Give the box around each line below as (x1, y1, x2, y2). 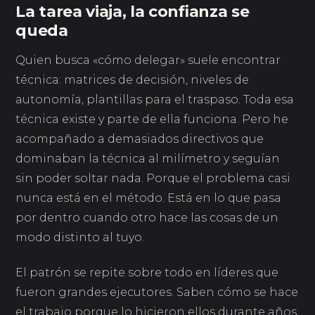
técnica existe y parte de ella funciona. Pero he (15, 112, 289, 127)
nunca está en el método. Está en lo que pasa (15, 191, 282, 205)
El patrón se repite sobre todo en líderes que (15, 265, 279, 279)
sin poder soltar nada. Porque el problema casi (15, 172, 291, 186)
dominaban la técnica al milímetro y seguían (15, 152, 281, 166)
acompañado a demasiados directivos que (15, 132, 264, 146)
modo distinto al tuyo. (15, 231, 145, 245)
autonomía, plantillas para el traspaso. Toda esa (15, 93, 295, 107)
